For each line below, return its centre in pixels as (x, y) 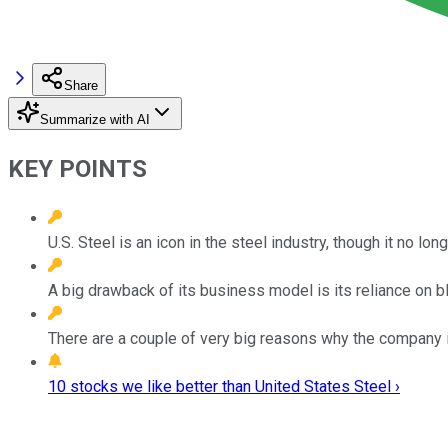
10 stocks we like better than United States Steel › (224, 386)
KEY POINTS (77, 168)
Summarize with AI (95, 119)
